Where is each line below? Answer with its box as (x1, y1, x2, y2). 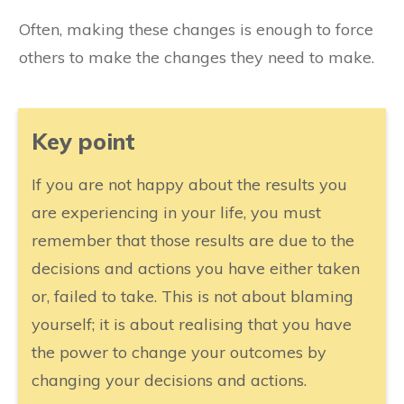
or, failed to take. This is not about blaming (32, 285, 353, 307)
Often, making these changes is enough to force (19, 18, 373, 40)
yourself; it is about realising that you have (32, 313, 352, 335)
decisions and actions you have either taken (32, 257, 360, 279)
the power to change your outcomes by (32, 341, 326, 363)
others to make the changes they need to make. (19, 46, 374, 68)
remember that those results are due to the (32, 229, 354, 251)
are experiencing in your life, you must (32, 201, 321, 223)
